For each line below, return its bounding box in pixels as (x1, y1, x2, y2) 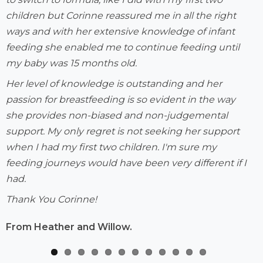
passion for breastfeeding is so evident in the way (6, 93, 235, 105)
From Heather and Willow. (6, 221, 132, 232)
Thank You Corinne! (6, 193, 97, 205)
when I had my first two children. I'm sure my (6, 141, 217, 153)
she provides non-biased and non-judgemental (6, 109, 228, 121)
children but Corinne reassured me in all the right (6, 9, 236, 21)
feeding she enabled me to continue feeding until (6, 41, 240, 53)
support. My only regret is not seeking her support (6, 125, 240, 137)
